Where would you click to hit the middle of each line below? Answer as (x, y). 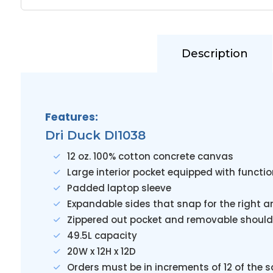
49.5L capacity (102, 236)
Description (214, 54)
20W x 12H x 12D (101, 251)
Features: (71, 117)
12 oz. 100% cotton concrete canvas (150, 156)
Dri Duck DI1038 (95, 135)
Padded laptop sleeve (119, 188)
